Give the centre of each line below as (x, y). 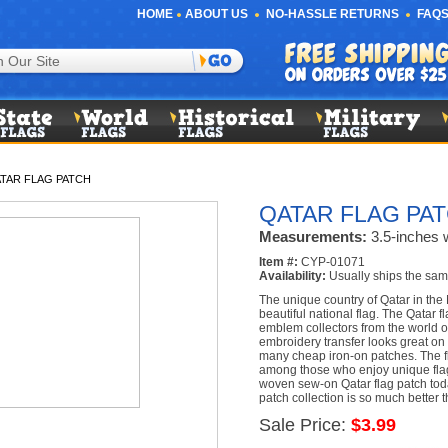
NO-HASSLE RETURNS (332, 14)
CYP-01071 (331, 262)
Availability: (292, 276)
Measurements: (312, 236)
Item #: (278, 262)
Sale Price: (304, 425)
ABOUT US (216, 14)
